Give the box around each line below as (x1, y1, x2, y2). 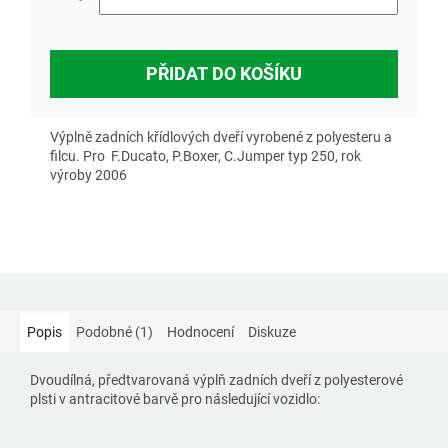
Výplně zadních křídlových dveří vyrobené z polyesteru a (50, 129, 392, 146)
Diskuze (248, 324, 296, 341)
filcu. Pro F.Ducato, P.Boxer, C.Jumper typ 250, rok (50, 148, 361, 165)
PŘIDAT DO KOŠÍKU (146, 63, 302, 85)
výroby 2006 (50, 167, 130, 184)
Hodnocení (167, 324, 234, 341)
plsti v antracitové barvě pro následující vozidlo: (30, 391, 320, 408)
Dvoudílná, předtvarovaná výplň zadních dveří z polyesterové (30, 372, 403, 389)
